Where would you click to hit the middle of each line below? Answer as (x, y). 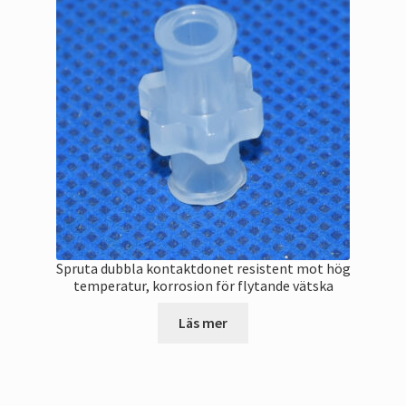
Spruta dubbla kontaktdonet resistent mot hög (203, 269)
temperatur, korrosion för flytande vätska (203, 286)
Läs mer (203, 322)
